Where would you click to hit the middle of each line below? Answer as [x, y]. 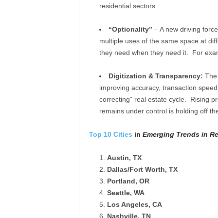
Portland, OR [128, 181]
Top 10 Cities [110, 134]
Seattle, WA [126, 193]
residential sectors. [128, 6]
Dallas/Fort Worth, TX [142, 169]
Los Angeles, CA [134, 204]
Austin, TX [124, 158]
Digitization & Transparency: [155, 76]
